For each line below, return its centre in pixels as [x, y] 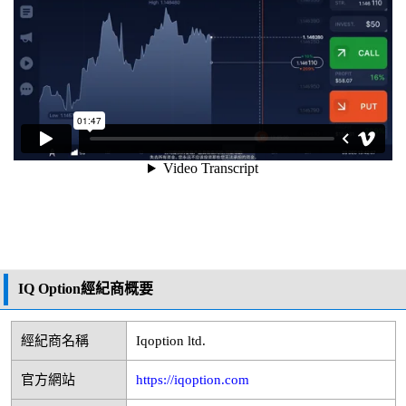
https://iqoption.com [192, 380]
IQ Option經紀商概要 [86, 289]
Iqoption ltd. [170, 341]
